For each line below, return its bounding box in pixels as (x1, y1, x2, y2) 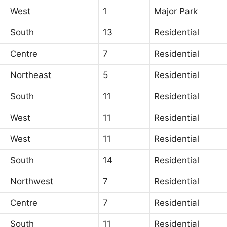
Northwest (10, 176, 53, 186)
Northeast (10, 69, 51, 80)
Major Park (154, 6, 198, 16)
